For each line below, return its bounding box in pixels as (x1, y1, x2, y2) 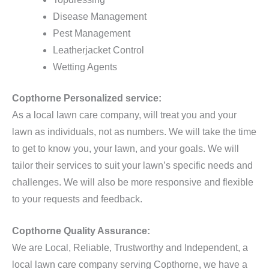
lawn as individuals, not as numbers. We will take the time (12, 126, 256, 137)
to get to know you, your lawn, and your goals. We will (12, 143, 239, 154)
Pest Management (53, 28, 130, 38)
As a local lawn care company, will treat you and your (12, 109, 237, 120)
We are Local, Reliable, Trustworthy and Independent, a (12, 243, 248, 253)
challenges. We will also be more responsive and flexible (12, 177, 253, 187)
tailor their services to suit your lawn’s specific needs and (12, 160, 253, 171)
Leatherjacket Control (53, 44, 144, 55)
